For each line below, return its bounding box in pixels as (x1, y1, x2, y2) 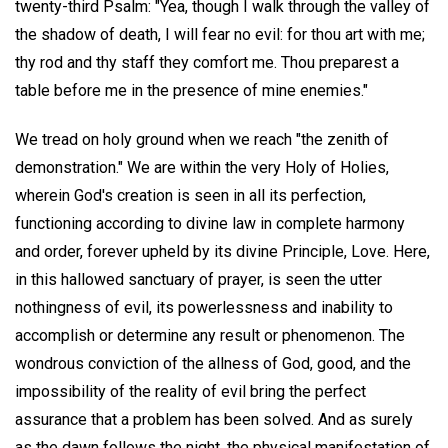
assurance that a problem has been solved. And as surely (15, 409, 413, 429)
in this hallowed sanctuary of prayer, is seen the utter (15, 269, 382, 289)
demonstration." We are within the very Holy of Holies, (15, 157, 389, 177)
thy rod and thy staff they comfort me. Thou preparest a (15, 52, 399, 72)
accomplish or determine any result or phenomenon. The (15, 325, 405, 345)
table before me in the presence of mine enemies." (15, 80, 368, 100)
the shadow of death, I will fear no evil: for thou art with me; (15, 24, 425, 44)
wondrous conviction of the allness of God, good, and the (15, 353, 411, 373)
